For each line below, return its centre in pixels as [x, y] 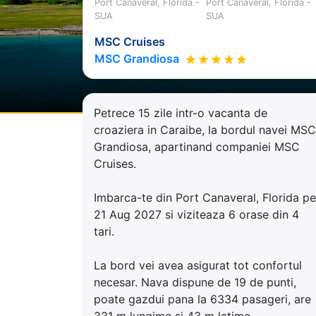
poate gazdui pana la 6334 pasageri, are [202, 299]
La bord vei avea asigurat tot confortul [198, 265]
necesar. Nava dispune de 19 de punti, [195, 282]
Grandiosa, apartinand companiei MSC [197, 146]
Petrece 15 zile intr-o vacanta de [181, 113]
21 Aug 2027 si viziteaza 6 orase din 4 [196, 214]
